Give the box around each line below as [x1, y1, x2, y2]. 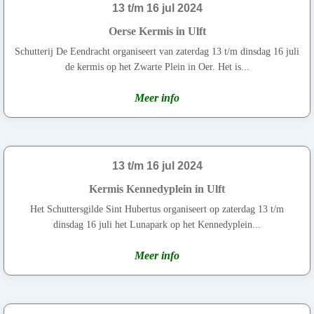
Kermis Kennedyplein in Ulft [89, 182, 225, 195]
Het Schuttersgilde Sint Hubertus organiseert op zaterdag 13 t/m [30, 203, 284, 214]
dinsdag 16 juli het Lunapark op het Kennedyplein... [53, 219, 261, 230]
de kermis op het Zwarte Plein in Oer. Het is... [64, 61, 250, 72]
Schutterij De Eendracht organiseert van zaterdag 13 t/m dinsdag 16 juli [15, 46, 299, 57]
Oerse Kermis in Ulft [108, 25, 206, 37]
